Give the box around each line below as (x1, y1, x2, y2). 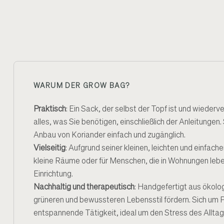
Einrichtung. (33, 170, 73, 178)
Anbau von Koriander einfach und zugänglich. (33, 131, 185, 139)
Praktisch (33, 105, 66, 113)
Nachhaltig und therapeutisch (33, 183, 134, 191)
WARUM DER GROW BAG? (33, 82, 130, 89)
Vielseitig (33, 144, 65, 152)
